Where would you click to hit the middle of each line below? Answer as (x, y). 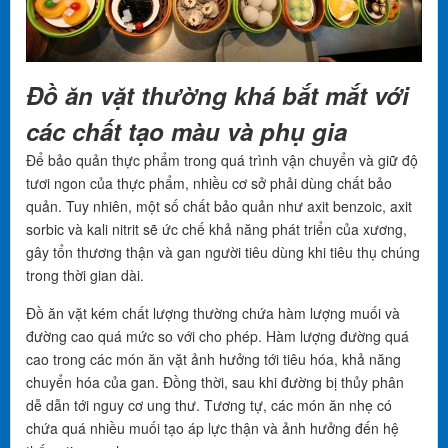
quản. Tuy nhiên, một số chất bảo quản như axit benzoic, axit (219, 206)
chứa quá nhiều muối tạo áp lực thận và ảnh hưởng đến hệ (212, 428)
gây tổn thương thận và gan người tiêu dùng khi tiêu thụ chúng (223, 252)
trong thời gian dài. (85, 275)
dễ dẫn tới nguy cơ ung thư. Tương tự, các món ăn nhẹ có (209, 405)
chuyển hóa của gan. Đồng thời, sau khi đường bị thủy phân (215, 382)
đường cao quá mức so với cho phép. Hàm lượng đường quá (217, 336)
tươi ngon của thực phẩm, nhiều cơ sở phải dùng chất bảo (209, 183)
